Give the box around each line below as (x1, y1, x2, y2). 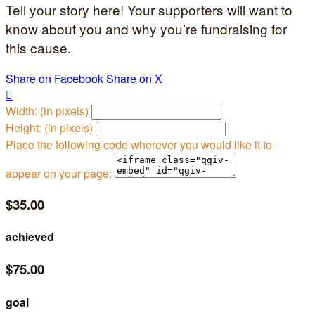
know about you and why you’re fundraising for (6, 19, 287, 39)
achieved (6, 229, 54, 245)
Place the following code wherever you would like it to (6, 136, 272, 153)
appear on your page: (6, 165, 112, 182)
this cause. (6, 38, 71, 58)
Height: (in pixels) (6, 120, 93, 136)
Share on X (106, 70, 162, 87)
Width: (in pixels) (6, 103, 89, 120)
